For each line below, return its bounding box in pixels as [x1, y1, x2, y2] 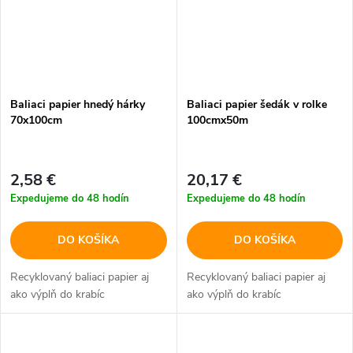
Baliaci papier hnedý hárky [10, 97, 145, 113]
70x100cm [10, 113, 62, 128]
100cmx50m [186, 113, 248, 128]
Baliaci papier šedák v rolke [186, 97, 327, 113]
